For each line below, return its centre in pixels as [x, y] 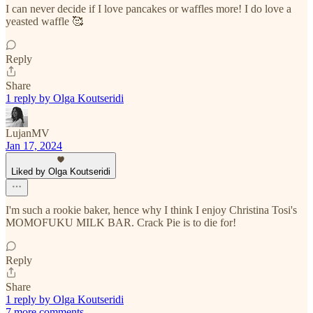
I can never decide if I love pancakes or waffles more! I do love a [148, 8]
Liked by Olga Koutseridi [61, 171]
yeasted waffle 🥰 [44, 21]
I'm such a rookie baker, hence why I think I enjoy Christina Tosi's [151, 210]
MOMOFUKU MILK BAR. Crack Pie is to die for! [121, 222]
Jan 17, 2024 [34, 145]
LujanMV [28, 133]
